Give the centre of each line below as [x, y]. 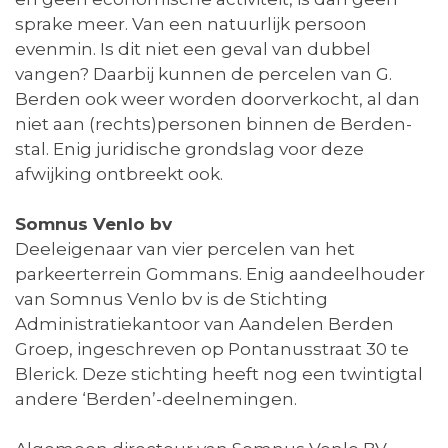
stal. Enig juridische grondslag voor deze [189, 149]
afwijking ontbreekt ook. [119, 174]
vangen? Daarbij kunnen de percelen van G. [203, 74]
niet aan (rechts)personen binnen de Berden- [213, 124]
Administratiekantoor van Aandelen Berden [204, 324]
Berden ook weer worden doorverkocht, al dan [217, 99]
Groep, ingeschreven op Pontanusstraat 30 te [212, 349]
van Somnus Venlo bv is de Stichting [171, 299]
